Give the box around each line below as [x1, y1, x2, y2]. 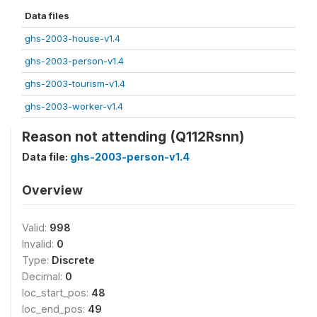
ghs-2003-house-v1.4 [25, 32, 120, 44]
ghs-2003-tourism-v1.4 [25, 77, 125, 89]
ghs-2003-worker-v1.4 [25, 100, 123, 112]
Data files [25, 9, 69, 21]
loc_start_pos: [22, 286, 91, 299]
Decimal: [22, 270, 65, 282]
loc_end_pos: [22, 302, 88, 315]
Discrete [52, 253, 95, 266]
